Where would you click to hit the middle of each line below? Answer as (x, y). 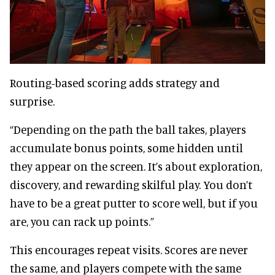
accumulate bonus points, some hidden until (126, 148)
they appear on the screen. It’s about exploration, (136, 166)
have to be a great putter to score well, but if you (134, 203)
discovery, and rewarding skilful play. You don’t (131, 184)
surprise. (32, 101)
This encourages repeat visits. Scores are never (129, 250)
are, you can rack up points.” (82, 221)
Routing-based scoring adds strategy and (115, 83)
